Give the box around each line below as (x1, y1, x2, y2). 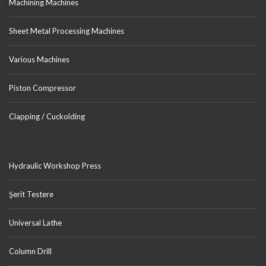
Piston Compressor (9, 83, 76, 93)
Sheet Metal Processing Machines (9, 26, 124, 36)
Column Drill (9, 246, 52, 256)
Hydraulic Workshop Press (9, 161, 101, 171)
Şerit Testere (9, 189, 53, 199)
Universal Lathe (9, 218, 62, 228)
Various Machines (9, 55, 69, 65)
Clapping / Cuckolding (9, 112, 85, 122)
